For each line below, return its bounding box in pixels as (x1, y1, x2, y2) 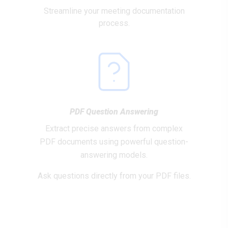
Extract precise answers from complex (45, 124, 183, 133)
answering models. (80, 150, 148, 160)
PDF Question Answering (70, 107, 158, 117)
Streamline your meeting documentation (43, 6, 185, 16)
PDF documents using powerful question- (40, 137, 188, 147)
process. (98, 18, 130, 28)
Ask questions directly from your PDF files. (37, 171, 191, 181)
